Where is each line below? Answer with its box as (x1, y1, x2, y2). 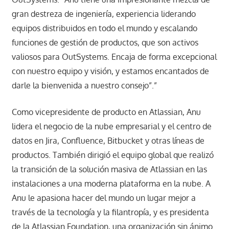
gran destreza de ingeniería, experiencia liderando (11, 9, 196, 19)
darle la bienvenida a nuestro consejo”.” (11, 80, 157, 91)
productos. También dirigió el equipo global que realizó (11, 150, 214, 161)
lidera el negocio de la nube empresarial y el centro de (11, 121, 212, 132)
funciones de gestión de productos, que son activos (11, 37, 198, 48)
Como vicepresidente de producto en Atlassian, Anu (11, 107, 201, 118)
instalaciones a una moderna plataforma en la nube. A (11, 178, 211, 189)
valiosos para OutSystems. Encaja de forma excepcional (11, 52, 217, 62)
